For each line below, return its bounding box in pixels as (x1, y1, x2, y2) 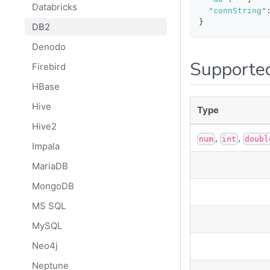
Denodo (31, 40, 66, 52)
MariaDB (31, 160, 68, 172)
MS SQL (31, 199, 66, 212)
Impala (31, 140, 60, 152)
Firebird (31, 60, 66, 72)
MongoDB (31, 180, 74, 192)
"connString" (209, 5, 266, 15)
